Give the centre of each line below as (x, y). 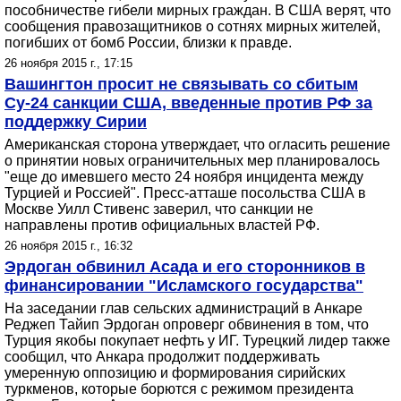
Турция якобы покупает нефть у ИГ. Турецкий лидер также (197, 341)
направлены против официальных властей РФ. (162, 225)
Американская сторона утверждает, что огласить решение (197, 145)
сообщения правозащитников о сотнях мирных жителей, (192, 26)
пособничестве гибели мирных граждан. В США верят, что (198, 10)
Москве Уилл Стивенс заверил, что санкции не (159, 209)
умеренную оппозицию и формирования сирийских (175, 373)
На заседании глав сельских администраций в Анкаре (183, 308)
